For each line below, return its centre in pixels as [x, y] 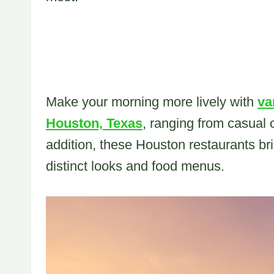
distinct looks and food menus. [135, 166]
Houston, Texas [94, 124]
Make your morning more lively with [152, 102]
